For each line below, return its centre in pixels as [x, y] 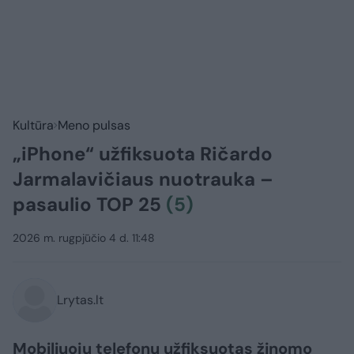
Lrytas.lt [80, 300]
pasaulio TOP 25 [89, 205]
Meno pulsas [94, 126]
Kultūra [33, 126]
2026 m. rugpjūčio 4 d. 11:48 [84, 238]
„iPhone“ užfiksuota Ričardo [143, 154]
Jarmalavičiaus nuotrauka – [143, 179]
